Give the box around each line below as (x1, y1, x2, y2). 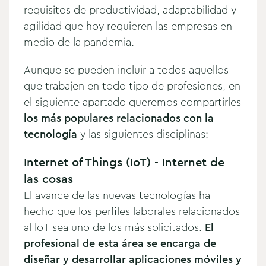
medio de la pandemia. (24, 34, 137, 50)
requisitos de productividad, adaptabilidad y (24, 2, 236, 18)
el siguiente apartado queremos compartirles (24, 94, 241, 110)
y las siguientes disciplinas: (77, 126, 208, 142)
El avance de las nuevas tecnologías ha (24, 187, 210, 203)
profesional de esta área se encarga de (24, 235, 216, 251)
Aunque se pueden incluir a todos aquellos (24, 62, 229, 78)
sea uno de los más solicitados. (49, 219, 205, 235)
